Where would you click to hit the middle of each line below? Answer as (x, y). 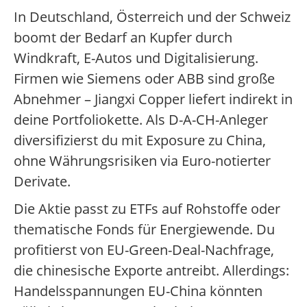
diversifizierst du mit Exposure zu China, (140, 140)
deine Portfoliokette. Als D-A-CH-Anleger (141, 120)
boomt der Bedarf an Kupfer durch (123, 38)
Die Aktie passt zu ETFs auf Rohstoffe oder (147, 209)
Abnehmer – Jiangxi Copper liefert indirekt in (153, 99)
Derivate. (42, 182)
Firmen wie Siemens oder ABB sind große (144, 79)
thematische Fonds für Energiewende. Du (144, 230)
